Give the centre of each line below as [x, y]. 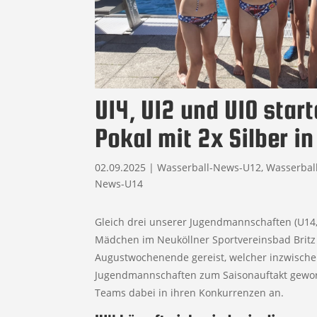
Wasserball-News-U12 [209, 167]
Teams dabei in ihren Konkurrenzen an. [190, 292]
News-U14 [119, 183]
